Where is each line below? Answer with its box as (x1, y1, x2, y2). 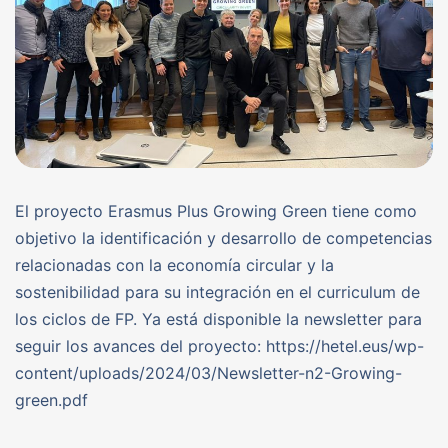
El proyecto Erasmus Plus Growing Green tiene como (15, 201, 417, 222)
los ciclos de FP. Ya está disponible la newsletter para (15, 309, 422, 330)
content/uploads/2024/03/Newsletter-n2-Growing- (15, 363, 402, 384)
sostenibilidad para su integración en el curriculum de (15, 282, 420, 303)
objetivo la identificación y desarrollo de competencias (15, 228, 432, 249)
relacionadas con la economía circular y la (15, 255, 334, 276)
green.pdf (15, 390, 88, 411)
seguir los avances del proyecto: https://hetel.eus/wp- (15, 336, 424, 357)
